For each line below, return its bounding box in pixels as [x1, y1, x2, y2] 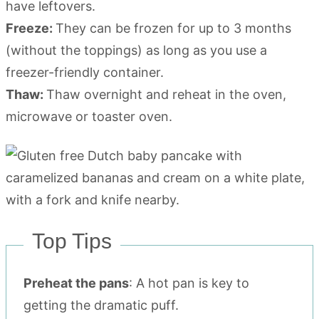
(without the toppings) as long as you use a [6, 43, 267, 58]
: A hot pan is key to [129, 276, 249, 291]
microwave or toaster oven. [6, 109, 172, 125]
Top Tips [32, 229, 112, 253]
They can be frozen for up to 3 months [56, 21, 291, 36]
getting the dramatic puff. [23, 298, 179, 313]
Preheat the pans [23, 276, 129, 291]
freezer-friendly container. [6, 65, 164, 80]
